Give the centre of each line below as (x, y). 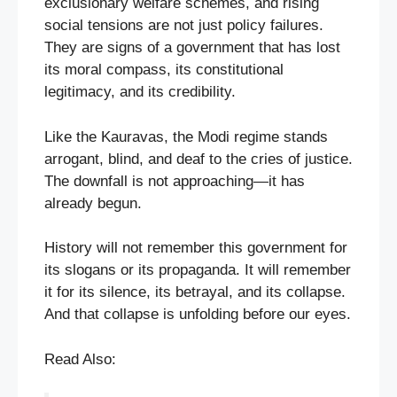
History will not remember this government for (196, 248)
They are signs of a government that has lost (192, 48)
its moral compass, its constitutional (164, 70)
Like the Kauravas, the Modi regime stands (186, 136)
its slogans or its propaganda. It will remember (198, 270)
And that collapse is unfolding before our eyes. (198, 315)
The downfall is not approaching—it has (175, 181)
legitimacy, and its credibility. (140, 92)
